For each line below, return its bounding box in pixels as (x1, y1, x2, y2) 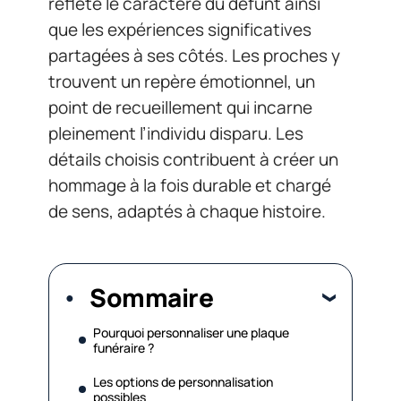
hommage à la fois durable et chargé (48, 174, 331, 197)
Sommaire (90, 279, 213, 314)
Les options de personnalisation (93, 372, 273, 390)
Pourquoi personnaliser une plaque (93, 323, 289, 341)
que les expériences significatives (48, 18, 311, 41)
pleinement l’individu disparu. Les (48, 122, 303, 145)
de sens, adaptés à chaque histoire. (48, 200, 326, 223)
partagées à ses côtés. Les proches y (48, 44, 340, 67)
